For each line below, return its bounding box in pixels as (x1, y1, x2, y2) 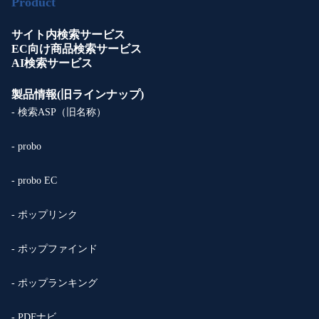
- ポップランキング (11, 278, 98, 288)
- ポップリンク (11, 209, 78, 220)
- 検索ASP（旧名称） (11, 107, 106, 117)
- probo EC (11, 175, 57, 186)
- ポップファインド (11, 244, 98, 254)
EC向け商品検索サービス (11, 43, 142, 55)
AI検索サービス (11, 57, 93, 69)
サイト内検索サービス (11, 28, 125, 41)
